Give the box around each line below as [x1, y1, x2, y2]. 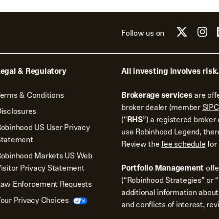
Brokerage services [121, 89, 193, 101]
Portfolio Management [121, 162, 204, 174]
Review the [121, 138, 162, 150]
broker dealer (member [121, 101, 202, 113]
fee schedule [161, 138, 206, 150]
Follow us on [121, 26, 164, 39]
